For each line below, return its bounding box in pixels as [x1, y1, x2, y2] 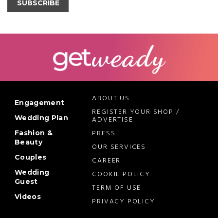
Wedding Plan [15, 113, 68, 122]
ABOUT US [92, 92, 130, 104]
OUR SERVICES [92, 141, 146, 153]
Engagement [15, 98, 65, 107]
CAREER [92, 155, 121, 166]
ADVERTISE [92, 114, 133, 126]
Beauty [15, 137, 42, 146]
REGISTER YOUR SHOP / [92, 106, 180, 118]
